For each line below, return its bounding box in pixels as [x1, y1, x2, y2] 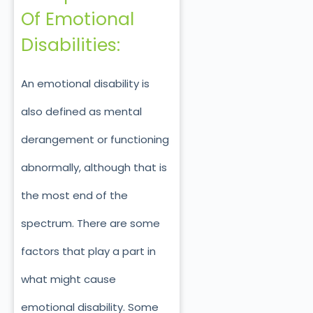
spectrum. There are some [21, 216, 160, 231]
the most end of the [21, 188, 128, 203]
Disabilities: [21, 32, 120, 57]
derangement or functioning [21, 132, 169, 147]
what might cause [21, 272, 116, 287]
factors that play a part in [21, 244, 156, 259]
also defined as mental [21, 104, 142, 119]
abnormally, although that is [21, 160, 167, 175]
